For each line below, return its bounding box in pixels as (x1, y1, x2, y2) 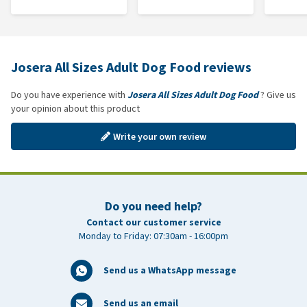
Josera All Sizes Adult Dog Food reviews (11, 58, 251, 77)
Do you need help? (105, 198, 202, 214)
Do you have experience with (11, 88, 127, 101)
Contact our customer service (86, 216, 221, 229)
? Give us (258, 88, 296, 101)
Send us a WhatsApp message (103, 264, 236, 277)
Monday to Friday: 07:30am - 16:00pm (79, 230, 228, 243)
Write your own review (113, 130, 206, 143)
